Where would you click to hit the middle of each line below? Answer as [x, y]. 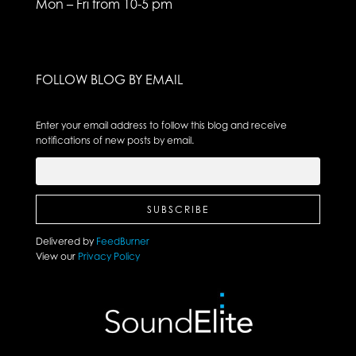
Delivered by [66, 241]
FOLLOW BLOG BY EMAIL [109, 79]
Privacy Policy [107, 256]
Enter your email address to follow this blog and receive [161, 125]
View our [55, 256]
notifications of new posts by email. [114, 140]
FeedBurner [122, 241]
